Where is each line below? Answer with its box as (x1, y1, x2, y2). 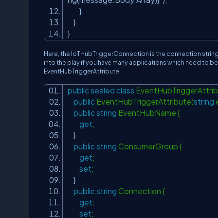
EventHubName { (117, 108, 186, 117)
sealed (91, 86, 115, 95)
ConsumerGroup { (117, 142, 188, 151)
